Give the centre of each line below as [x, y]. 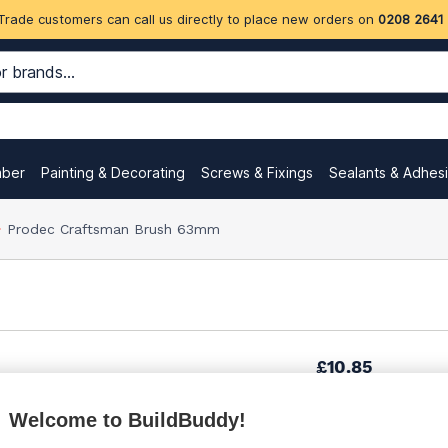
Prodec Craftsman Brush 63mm [113, 228]
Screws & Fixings [257, 172]
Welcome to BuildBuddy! [127, 420]
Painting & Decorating [113, 172]
